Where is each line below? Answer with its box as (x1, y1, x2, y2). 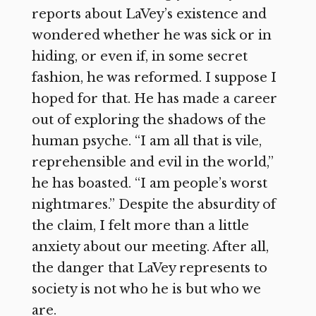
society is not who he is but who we (31, 281, 261, 298)
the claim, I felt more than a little (31, 218, 249, 234)
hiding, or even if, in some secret (31, 49, 248, 65)
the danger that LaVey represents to (31, 260, 267, 276)
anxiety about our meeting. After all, (31, 239, 269, 255)
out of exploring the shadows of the (31, 112, 266, 128)
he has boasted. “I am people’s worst (31, 176, 267, 192)
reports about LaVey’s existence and (31, 6, 267, 23)
